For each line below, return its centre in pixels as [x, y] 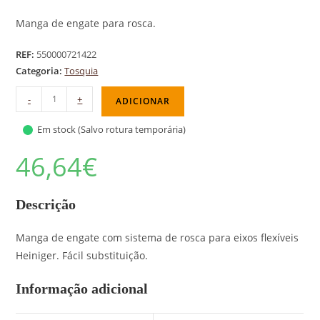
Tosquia [81, 70]
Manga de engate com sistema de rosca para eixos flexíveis [157, 237]
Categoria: [40, 70]
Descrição [46, 204]
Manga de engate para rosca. [86, 23]
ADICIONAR [143, 101]
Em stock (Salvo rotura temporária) [112, 129]
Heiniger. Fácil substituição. [82, 255]
